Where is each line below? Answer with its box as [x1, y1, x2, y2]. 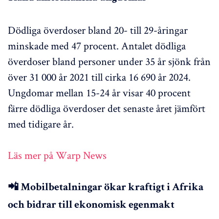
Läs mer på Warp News [8, 148, 107, 162]
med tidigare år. [8, 116, 74, 131]
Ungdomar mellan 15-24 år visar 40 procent [8, 85, 191, 99]
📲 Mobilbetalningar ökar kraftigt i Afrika [8, 182, 203, 194]
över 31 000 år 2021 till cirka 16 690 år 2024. [8, 69, 191, 84]
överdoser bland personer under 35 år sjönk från [8, 54, 211, 68]
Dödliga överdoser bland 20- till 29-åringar [8, 22, 188, 37]
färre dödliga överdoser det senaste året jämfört [8, 101, 205, 115]
